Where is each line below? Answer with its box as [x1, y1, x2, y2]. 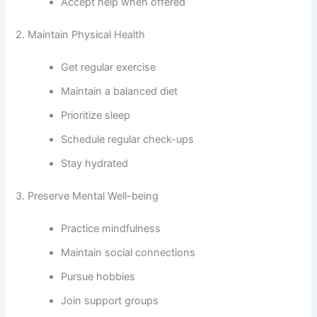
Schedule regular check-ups [61, 132, 195, 146]
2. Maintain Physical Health [16, 28, 146, 41]
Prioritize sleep [61, 108, 131, 122]
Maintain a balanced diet [61, 84, 178, 98]
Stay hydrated [61, 156, 129, 170]
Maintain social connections [61, 246, 196, 259]
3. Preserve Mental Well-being [16, 189, 159, 202]
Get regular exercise [61, 60, 156, 74]
